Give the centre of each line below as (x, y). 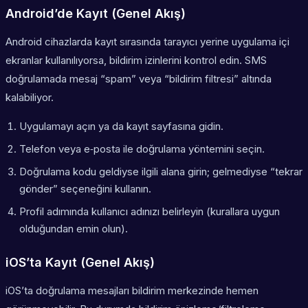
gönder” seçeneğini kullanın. (85, 189)
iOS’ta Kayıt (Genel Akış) (80, 263)
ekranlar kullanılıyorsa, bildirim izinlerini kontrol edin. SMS (136, 60)
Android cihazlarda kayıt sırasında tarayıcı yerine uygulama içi (147, 42)
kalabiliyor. (30, 98)
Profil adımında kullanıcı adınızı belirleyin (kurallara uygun (150, 212)
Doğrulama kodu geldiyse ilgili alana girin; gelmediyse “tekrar (161, 172)
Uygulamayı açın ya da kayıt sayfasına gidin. (121, 126)
